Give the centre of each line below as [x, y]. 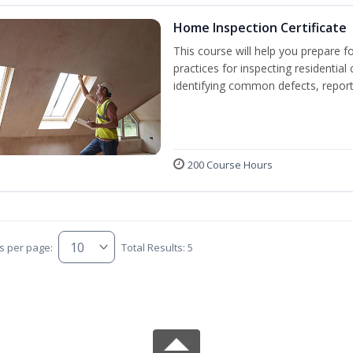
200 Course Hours [230, 165]
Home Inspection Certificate [260, 28]
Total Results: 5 [157, 247]
